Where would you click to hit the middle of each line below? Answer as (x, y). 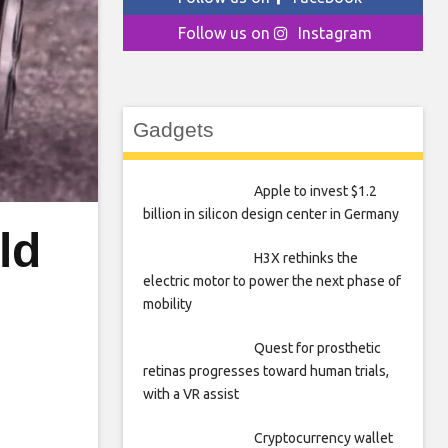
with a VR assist (191, 394)
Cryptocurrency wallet (323, 438)
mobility (167, 304)
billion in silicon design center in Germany (271, 214)
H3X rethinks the (305, 258)
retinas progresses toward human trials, (266, 371)
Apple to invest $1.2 (315, 191)
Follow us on (226, 33)
